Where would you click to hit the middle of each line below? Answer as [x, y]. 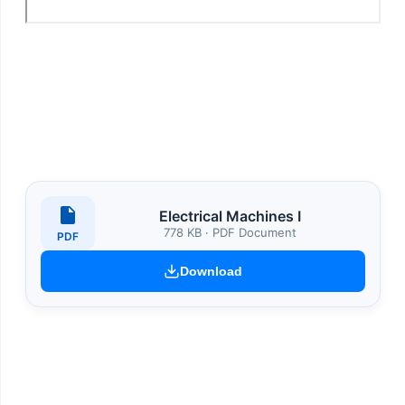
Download [211, 272]
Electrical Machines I [230, 217]
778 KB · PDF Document [230, 233]
